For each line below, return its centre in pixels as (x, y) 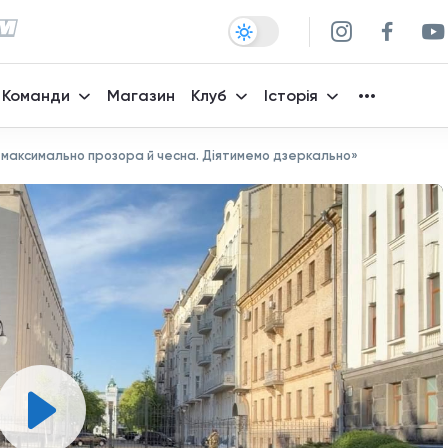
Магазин (141, 95)
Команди (36, 95)
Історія (291, 95)
